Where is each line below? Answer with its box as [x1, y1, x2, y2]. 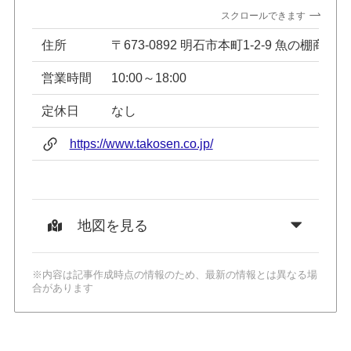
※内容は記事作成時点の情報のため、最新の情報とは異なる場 [32, 269, 318, 281]
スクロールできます [221, 9, 306, 21]
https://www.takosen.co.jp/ [69, 136, 213, 151]
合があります [32, 282, 94, 295]
